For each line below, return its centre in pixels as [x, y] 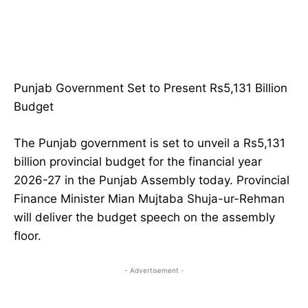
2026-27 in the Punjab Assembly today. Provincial [152, 180]
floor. [27, 236]
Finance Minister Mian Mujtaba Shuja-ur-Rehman [149, 199]
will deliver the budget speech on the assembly [144, 218]
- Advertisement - [154, 271]
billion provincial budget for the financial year [138, 162]
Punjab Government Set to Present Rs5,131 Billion [151, 88]
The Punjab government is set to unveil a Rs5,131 [150, 143]
